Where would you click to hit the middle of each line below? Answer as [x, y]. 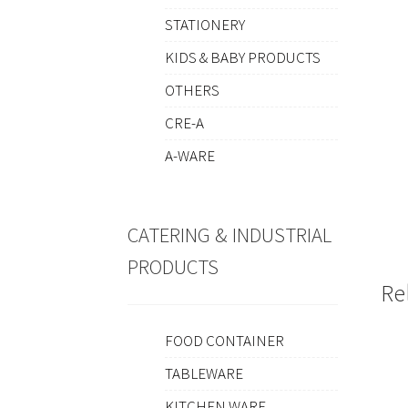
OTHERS [192, 91]
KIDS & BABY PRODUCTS [242, 58]
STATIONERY [204, 25]
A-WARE [189, 156]
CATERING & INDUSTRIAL [230, 235]
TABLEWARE [204, 374]
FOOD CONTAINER [224, 341]
